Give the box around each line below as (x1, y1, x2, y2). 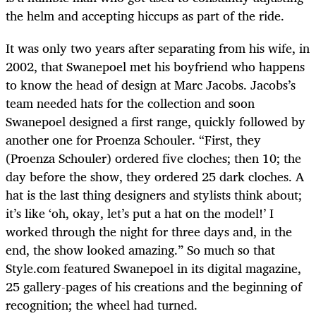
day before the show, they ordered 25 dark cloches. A (6, 166, 304, 188)
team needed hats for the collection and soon (6, 92, 255, 114)
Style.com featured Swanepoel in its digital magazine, (6, 257, 301, 279)
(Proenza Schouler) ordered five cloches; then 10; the (6, 147, 301, 169)
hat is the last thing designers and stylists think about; (6, 184, 302, 206)
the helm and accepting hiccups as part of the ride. (6, 5, 284, 27)
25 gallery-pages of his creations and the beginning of (6, 276, 302, 298)
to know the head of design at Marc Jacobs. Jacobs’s (6, 74, 296, 96)
